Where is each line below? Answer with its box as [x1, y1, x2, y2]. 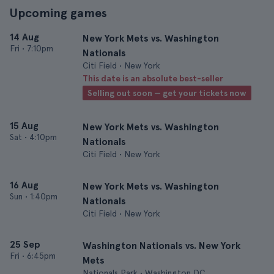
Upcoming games [10, 6, 107, 20]
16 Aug [10, 179, 39, 191]
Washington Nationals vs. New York [83, 240, 240, 251]
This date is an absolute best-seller [83, 73, 223, 83]
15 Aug [10, 120, 39, 131]
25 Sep [10, 239, 40, 250]
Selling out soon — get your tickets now [87, 88, 246, 98]
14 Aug [10, 31, 39, 43]
